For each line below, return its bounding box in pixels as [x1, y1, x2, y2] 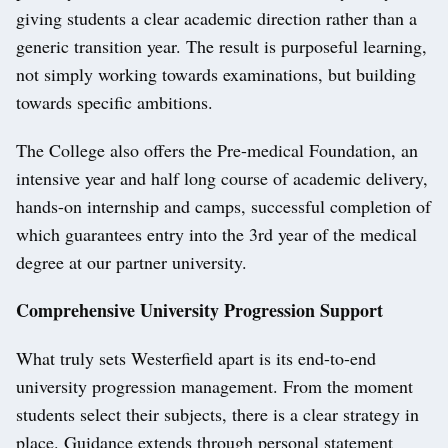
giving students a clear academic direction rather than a [16, 6, 417, 31]
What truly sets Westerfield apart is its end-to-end [16, 346, 376, 371]
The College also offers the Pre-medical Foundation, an [16, 138, 418, 163]
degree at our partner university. [16, 250, 247, 275]
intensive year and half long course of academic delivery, [16, 166, 428, 191]
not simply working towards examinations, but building [16, 62, 416, 87]
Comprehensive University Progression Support [16, 297, 383, 324]
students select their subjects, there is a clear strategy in [16, 402, 419, 427]
